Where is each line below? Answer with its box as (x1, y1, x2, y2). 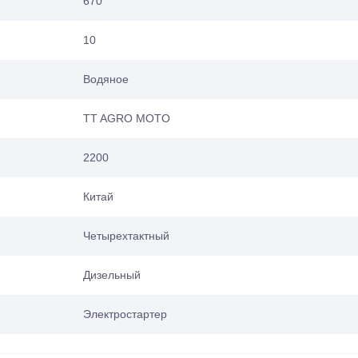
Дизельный (83, 268, 141, 281)
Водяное (83, 72, 129, 86)
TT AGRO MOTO (83, 111, 170, 125)
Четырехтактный (83, 229, 169, 242)
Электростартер (83, 307, 167, 320)
